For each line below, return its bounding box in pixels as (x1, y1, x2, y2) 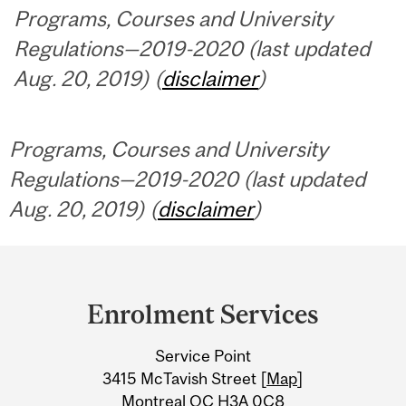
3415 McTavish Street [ (102, 368, 266, 388)
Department (15, 249, 177, 284)
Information (15, 355, 177, 390)
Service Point (155, 345, 251, 365)
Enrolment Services (87, 299, 319, 330)
